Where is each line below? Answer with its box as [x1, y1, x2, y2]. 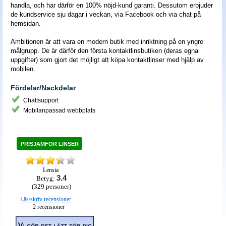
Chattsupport [23, 97, 59, 104]
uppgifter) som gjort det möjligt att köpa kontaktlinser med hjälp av [11, 56, 204, 64]
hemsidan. [11, 20, 41, 27]
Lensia [42, 166, 59, 174]
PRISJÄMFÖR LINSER [20, 140, 79, 147]
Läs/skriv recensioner [20, 196, 71, 203]
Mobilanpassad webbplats [23, 107, 95, 114]
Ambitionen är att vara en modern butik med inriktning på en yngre [11, 38, 203, 45]
